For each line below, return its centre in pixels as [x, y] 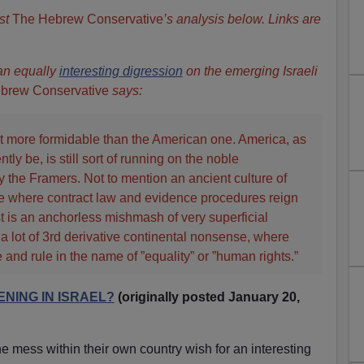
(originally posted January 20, [207, 297]
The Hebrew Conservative [87, 19]
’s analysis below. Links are [242, 19]
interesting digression [121, 71]
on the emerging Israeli [250, 71]
